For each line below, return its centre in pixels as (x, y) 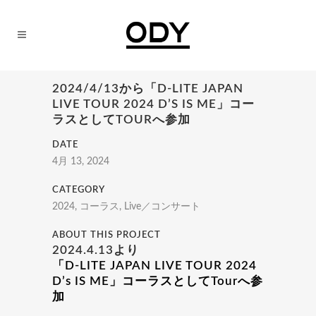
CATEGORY (79, 190)
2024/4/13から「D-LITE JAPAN (148, 89)
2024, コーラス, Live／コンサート (126, 207)
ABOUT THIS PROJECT (107, 235)
